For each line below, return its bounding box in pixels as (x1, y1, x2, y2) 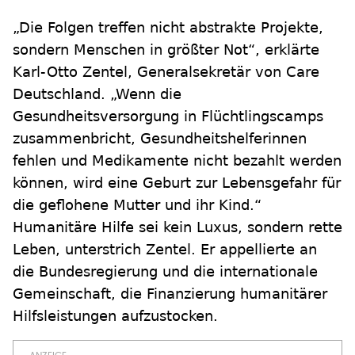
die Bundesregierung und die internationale (13, 263, 318, 280)
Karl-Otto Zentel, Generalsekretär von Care (13, 63, 319, 80)
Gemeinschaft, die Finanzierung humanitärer (13, 285, 327, 302)
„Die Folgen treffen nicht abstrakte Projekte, (13, 19, 323, 36)
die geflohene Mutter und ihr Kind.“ (13, 197, 261, 213)
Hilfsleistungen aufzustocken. (13, 307, 218, 324)
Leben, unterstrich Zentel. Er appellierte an (13, 241, 317, 258)
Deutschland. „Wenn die (13, 86, 181, 102)
